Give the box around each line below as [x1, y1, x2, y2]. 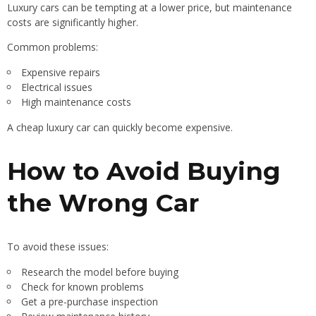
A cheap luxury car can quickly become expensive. [7, 120, 233, 134]
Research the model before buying [21, 265, 178, 279]
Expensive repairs [21, 65, 100, 79]
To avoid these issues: [7, 239, 109, 253]
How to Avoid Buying [7, 155, 281, 186]
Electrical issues [21, 80, 92, 94]
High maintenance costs [21, 95, 131, 109]
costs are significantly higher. [7, 15, 138, 29]
